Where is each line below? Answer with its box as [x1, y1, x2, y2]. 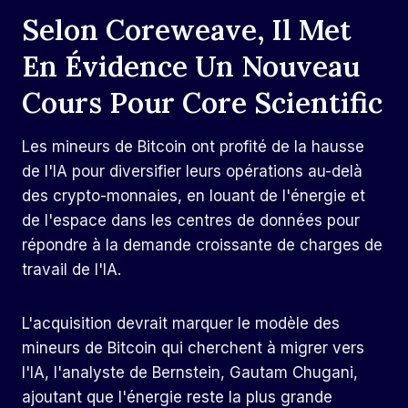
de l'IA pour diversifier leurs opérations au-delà [22, 162, 362, 181]
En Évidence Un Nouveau [22, 47, 360, 84]
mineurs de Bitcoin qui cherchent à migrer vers [22, 339, 364, 358]
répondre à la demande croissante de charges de [22, 236, 382, 255]
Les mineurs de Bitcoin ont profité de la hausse [22, 138, 364, 157]
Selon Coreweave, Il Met [22, 11, 352, 47]
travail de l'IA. [22, 260, 121, 280]
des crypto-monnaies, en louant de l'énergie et [22, 187, 365, 206]
